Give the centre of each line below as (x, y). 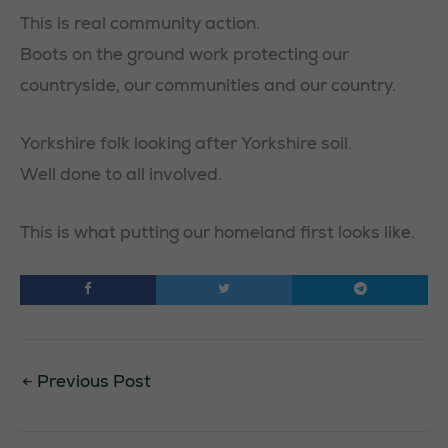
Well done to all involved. (121, 173)
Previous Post (92, 380)
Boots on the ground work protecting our (184, 53)
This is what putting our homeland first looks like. (217, 232)
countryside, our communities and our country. (208, 84)
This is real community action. (140, 22)
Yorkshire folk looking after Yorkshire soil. (186, 142)
